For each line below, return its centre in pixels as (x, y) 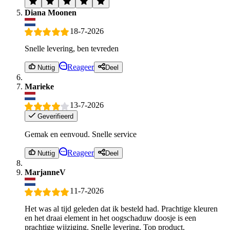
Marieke (39, 87)
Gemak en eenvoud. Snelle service (81, 134)
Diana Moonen (51, 12)
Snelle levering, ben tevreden (72, 49)
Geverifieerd (55, 116)
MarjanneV (45, 172)
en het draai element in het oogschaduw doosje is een (110, 218)
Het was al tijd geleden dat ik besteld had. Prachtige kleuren (121, 208)
